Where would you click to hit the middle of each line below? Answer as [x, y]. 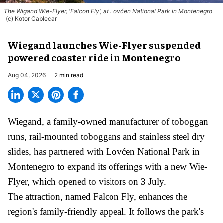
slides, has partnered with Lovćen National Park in [104, 151]
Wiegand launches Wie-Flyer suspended [104, 44]
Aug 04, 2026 [27, 75]
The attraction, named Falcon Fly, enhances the [98, 196]
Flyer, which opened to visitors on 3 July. [87, 181]
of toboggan [185, 121]
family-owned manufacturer [106, 121]
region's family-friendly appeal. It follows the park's [106, 211]
